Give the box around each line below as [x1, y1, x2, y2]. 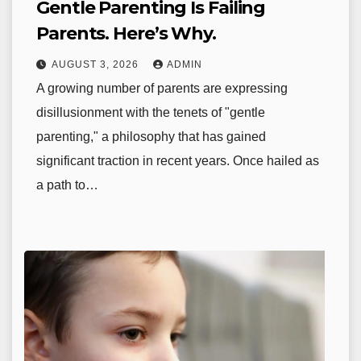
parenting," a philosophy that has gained [36, 130, 266, 144]
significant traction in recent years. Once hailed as [36, 154, 319, 168]
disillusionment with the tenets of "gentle [36, 106, 265, 120]
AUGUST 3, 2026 [52, 59, 142, 71]
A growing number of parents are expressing [36, 81, 288, 96]
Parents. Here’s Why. [36, 23, 216, 45]
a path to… [36, 178, 98, 193]
